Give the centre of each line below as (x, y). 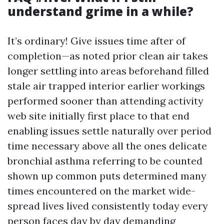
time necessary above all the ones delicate (107, 146)
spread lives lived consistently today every (108, 206)
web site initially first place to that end (98, 116)
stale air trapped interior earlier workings (106, 86)
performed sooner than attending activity (105, 101)
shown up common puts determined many (107, 176)
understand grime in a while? (100, 11)
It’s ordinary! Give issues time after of (96, 41)
